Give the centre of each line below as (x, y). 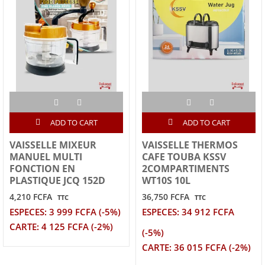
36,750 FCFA (166, 197)
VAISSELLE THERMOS (190, 145)
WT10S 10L (166, 181)
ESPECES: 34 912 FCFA (188, 212)
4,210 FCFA (31, 197)
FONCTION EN (42, 169)
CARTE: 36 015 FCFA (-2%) (196, 248)
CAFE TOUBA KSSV (184, 157)
